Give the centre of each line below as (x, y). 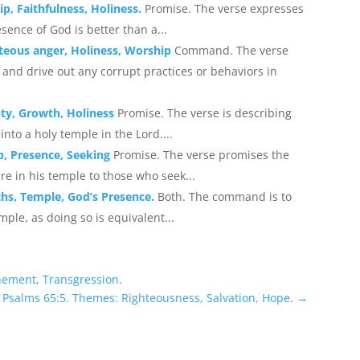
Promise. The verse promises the (202, 154)
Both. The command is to (225, 196)
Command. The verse (232, 50)
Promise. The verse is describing (205, 112)
